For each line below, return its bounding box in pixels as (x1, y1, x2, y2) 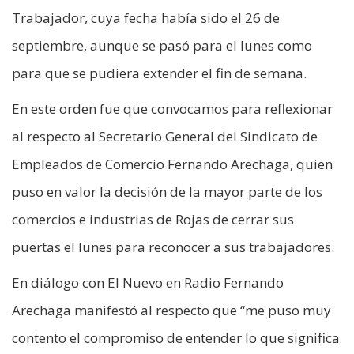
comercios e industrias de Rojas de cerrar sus (12, 209, 294, 228)
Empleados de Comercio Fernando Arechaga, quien (12, 154, 333, 173)
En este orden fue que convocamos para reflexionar (12, 99, 333, 118)
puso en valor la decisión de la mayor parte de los (12, 182, 322, 201)
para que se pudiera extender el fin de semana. (12, 63, 307, 82)
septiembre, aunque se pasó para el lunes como (12, 36, 312, 55)
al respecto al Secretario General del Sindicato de (12, 126, 318, 145)
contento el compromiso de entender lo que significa (12, 328, 340, 347)
